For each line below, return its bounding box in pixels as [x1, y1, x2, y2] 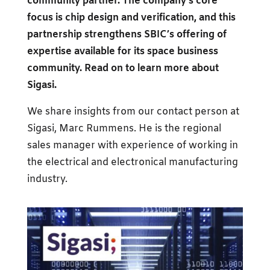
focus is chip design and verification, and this [27, 11, 236, 24]
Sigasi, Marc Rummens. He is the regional [27, 122, 221, 135]
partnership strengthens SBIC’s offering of [27, 28, 227, 41]
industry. [27, 173, 67, 186]
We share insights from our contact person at [27, 105, 239, 118]
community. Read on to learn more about [27, 62, 219, 75]
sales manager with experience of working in [27, 139, 238, 152]
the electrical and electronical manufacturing [27, 156, 238, 169]
